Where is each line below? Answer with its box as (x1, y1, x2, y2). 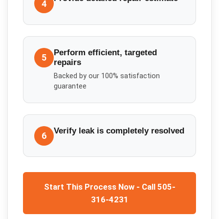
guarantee (54, 82, 87, 91)
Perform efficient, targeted (54, 47, 157, 57)
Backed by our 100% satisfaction (54, 72, 160, 81)
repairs (54, 57, 82, 67)
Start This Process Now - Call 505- (44, 181, 175, 192)
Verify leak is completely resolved (54, 126, 185, 135)
